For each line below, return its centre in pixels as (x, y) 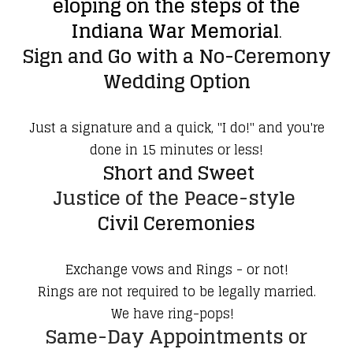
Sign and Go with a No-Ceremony (176, 57)
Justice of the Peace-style (176, 199)
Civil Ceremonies (176, 224)
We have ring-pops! (176, 314)
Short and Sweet (178, 173)
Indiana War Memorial (175, 32)
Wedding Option (176, 82)
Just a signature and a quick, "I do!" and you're (176, 128)
